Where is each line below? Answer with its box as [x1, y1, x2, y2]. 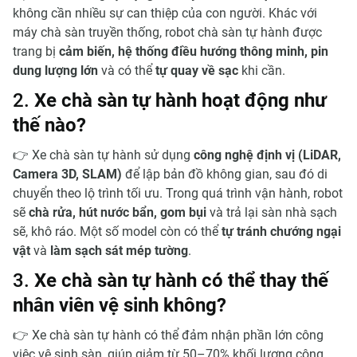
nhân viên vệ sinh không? [13, 293, 226, 316]
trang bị [13, 43, 59, 59]
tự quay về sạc [155, 62, 238, 78]
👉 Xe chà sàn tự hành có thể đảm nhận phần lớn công [13, 327, 324, 343]
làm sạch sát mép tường [50, 242, 188, 258]
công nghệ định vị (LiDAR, [194, 147, 341, 163]
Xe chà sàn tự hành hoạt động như [34, 88, 327, 112]
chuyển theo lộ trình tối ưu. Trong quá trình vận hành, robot [13, 185, 343, 201]
